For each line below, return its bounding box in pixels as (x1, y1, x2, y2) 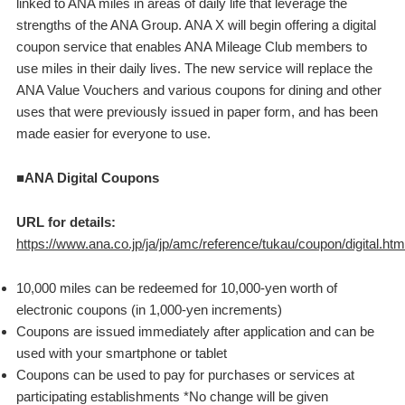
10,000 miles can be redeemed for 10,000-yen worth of (15, 280, 337, 296)
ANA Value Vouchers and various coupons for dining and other (15, 82, 381, 98)
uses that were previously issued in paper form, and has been (15, 104, 378, 119)
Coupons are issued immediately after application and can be (15, 324, 374, 339)
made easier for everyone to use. (15, 126, 211, 141)
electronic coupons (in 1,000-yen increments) (15, 302, 282, 317)
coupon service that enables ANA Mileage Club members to (15, 39, 367, 54)
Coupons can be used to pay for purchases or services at (15, 367, 354, 382)
